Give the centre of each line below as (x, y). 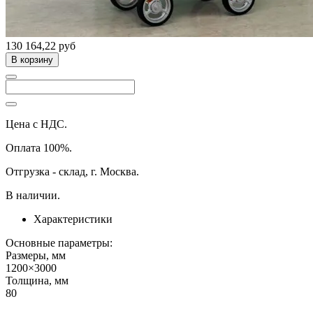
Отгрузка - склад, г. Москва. (72, 171)
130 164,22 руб (41, 45)
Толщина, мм (37, 280)
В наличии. (33, 195)
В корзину (32, 59)
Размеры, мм (36, 255)
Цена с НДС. (36, 124)
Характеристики (73, 219)
